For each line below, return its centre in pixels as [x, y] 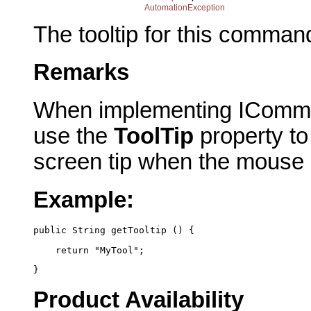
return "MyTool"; [89, 250]
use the [74, 136]
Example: [84, 200]
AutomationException [185, 8]
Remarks [81, 73]
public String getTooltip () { [114, 230]
